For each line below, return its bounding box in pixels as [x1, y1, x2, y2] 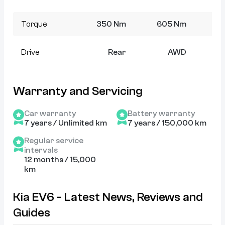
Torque [21, 20, 47, 29]
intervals [24, 146, 58, 155]
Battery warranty [128, 109, 195, 119]
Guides [13, 206, 50, 220]
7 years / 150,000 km [128, 119, 206, 128]
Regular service [24, 136, 83, 146]
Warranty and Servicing [13, 84, 143, 98]
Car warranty [24, 109, 76, 119]
